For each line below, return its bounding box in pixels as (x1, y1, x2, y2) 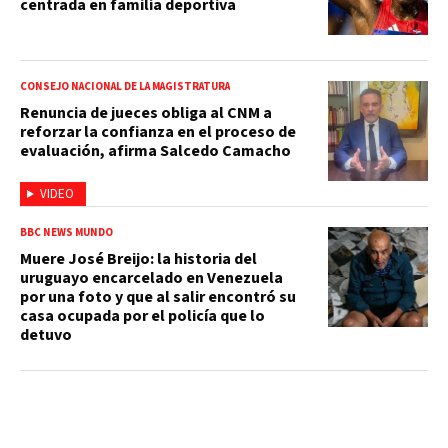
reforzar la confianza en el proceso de (20, 120, 296, 143)
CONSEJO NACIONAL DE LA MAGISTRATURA (20, 78, 230, 94)
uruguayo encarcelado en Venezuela (20, 266, 283, 289)
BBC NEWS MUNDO (20, 224, 113, 240)
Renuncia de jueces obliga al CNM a (20, 101, 272, 124)
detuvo (20, 323, 72, 346)
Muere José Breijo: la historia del (20, 247, 257, 270)
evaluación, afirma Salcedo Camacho (20, 139, 291, 162)
